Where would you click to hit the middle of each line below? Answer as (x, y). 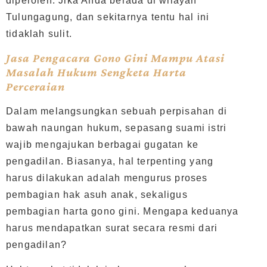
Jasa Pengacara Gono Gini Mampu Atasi (115, 58)
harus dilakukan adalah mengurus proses (107, 178)
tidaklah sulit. (39, 33)
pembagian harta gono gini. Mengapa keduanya (122, 211)
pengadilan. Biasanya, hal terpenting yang (110, 161)
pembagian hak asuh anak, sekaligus (97, 194)
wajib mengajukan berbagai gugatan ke (103, 144)
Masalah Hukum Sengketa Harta (96, 72)
